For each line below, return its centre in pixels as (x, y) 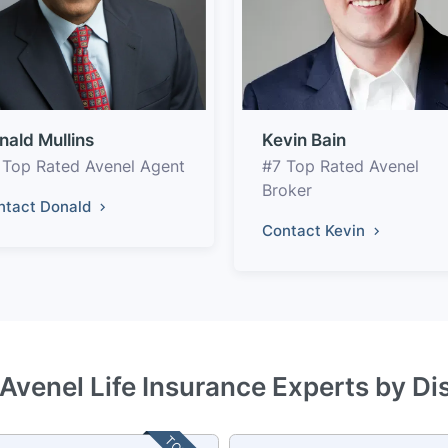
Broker (287, 189)
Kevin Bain (304, 139)
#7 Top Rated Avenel (340, 165)
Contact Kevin (315, 230)
